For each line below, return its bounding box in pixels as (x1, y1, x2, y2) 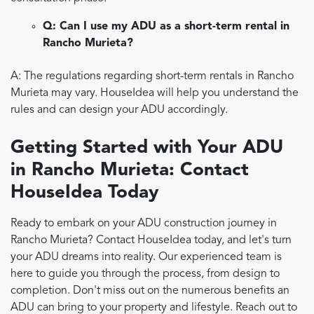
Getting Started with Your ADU (11, 139, 283, 158)
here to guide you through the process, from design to (11, 268, 280, 280)
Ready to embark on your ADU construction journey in (11, 218, 277, 230)
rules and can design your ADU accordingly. (11, 104, 228, 116)
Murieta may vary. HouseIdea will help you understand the (11, 88, 299, 100)
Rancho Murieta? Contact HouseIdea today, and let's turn (11, 235, 292, 247)
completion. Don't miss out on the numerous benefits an (11, 285, 289, 297)
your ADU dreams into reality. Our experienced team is (11, 252, 282, 264)
